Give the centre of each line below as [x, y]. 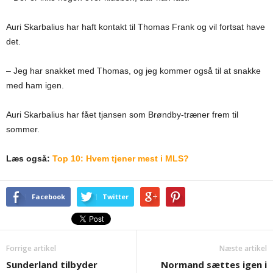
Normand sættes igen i [214, 264]
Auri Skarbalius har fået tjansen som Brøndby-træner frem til [122, 115]
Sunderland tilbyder [52, 264]
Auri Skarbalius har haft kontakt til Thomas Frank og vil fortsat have [136, 27]
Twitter [115, 197]
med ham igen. [35, 85]
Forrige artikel [31, 248]
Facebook [48, 197]
